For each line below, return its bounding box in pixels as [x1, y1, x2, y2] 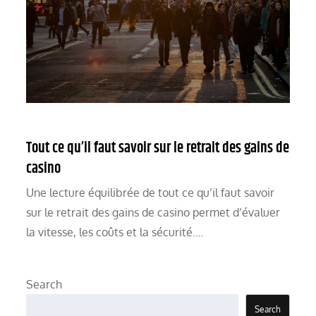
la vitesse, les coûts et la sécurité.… [26, 225, 205, 240]
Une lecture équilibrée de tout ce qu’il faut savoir [26, 186, 275, 200]
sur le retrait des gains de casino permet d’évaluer [26, 205, 281, 220]
